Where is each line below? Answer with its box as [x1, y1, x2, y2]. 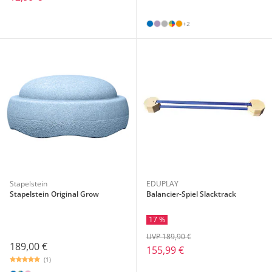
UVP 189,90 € [146, 231, 191, 242]
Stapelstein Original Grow [10, 189, 99, 200]
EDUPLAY [146, 178, 178, 189]
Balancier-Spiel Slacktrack [146, 189, 236, 200]
